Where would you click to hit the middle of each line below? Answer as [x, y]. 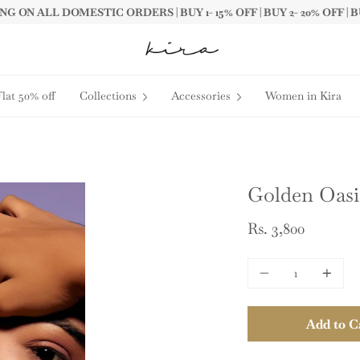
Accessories [200, 96]
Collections [108, 96]
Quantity [270, 260]
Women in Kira [303, 96]
